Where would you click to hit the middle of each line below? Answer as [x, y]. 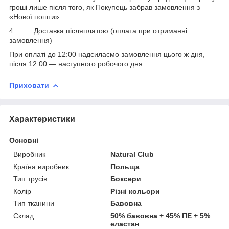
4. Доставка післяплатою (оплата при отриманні [98, 30]
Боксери [126, 179]
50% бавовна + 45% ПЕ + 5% [161, 215]
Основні [24, 140]
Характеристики [42, 119]
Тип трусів [30, 179]
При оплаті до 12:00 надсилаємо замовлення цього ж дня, [107, 54]
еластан [125, 224]
